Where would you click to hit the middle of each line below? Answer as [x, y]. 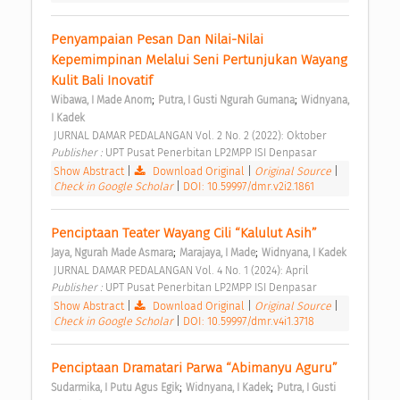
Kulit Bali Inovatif [104, 81]
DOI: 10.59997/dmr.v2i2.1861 [249, 187]
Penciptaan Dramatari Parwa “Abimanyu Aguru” [196, 368]
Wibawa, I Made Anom [101, 100]
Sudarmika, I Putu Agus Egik [115, 388]
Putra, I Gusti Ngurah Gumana [226, 100]
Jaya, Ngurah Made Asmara [112, 253]
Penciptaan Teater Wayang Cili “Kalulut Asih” [186, 233]
